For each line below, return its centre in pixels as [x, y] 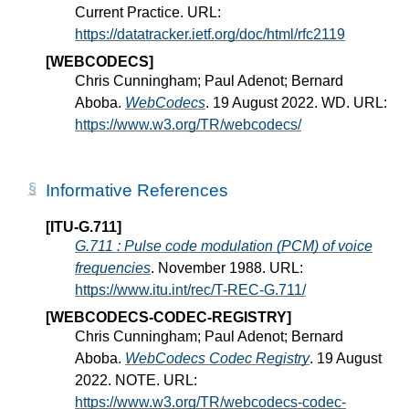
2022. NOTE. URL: [136, 381]
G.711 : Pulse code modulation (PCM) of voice [224, 246]
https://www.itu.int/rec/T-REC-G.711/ [190, 290]
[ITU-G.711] [84, 227]
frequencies [113, 268]
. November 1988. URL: [227, 268]
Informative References [137, 191]
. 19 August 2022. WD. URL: [296, 103]
